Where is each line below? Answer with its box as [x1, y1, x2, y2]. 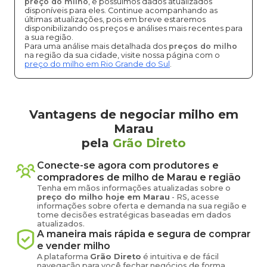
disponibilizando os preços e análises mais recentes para [24, 24, 243, 33]
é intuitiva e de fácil [141, 252, 219, 261]
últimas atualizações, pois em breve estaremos [24, 15, 206, 24]
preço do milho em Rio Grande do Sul [24, 60, 170, 69]
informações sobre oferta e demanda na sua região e [37, 201, 247, 210]
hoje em [105, 193, 143, 201]
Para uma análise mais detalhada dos [24, 42, 169, 51]
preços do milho [169, 42, 237, 51]
